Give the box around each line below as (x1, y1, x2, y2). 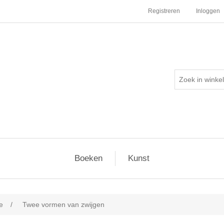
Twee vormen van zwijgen (22, 200, 104, 208)
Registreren (148, 7, 180, 14)
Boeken (74, 153, 102, 163)
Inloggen (196, 7, 220, 14)
